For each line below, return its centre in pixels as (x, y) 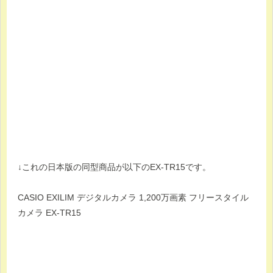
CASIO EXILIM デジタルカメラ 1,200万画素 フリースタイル (133, 198)
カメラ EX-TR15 (49, 213)
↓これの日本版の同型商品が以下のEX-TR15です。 (114, 167)
